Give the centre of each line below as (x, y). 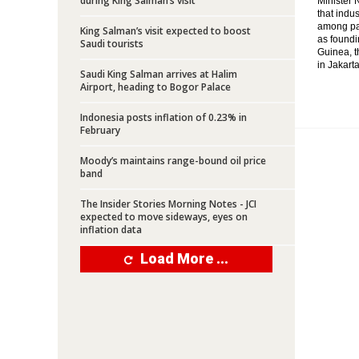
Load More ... (184, 258)
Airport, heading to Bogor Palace (155, 87)
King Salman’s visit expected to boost (165, 31)
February (100, 130)
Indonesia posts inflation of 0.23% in (163, 117)
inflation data (111, 230)
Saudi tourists (112, 44)
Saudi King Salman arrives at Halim (159, 74)
